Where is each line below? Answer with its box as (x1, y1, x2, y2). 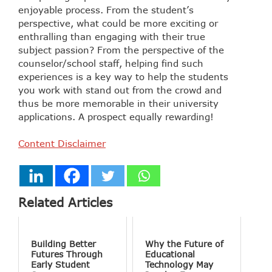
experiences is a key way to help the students (18, 70, 228, 82)
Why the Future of (145, 238, 224, 249)
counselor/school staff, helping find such (18, 57, 203, 69)
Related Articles (18, 194, 112, 209)
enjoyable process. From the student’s (18, 4, 194, 15)
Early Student (31, 259, 90, 270)
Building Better (31, 238, 96, 249)
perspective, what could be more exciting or (18, 17, 218, 29)
